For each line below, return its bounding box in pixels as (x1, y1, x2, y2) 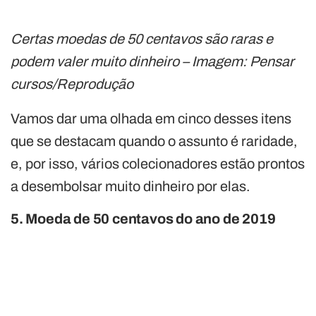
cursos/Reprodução (11, 75, 133, 92)
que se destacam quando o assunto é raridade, (11, 133, 298, 149)
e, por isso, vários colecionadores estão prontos (11, 155, 305, 171)
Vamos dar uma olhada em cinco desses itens (11, 110, 291, 126)
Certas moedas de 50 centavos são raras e (11, 30, 273, 47)
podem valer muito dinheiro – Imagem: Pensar (11, 53, 294, 69)
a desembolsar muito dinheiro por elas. (11, 178, 250, 194)
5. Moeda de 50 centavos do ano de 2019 (11, 210, 276, 226)
